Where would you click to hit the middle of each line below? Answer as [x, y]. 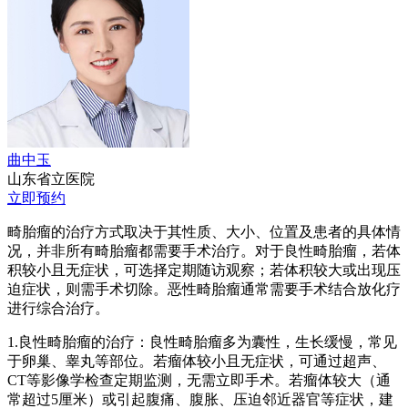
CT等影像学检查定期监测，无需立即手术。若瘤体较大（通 [199, 381]
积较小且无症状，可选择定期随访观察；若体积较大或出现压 [204, 270]
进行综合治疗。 [58, 309]
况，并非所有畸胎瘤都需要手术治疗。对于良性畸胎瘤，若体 [204, 251]
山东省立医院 [51, 179]
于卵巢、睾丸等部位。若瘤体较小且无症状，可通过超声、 [197, 362]
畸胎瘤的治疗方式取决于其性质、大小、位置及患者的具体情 [204, 232]
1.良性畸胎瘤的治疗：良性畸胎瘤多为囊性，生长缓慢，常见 [202, 342]
